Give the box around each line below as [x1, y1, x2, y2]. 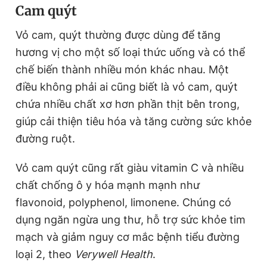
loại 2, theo [15, 248, 74, 260]
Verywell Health [74, 248, 153, 260]
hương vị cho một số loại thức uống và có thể [15, 46, 245, 58]
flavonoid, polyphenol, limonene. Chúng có [15, 196, 231, 209]
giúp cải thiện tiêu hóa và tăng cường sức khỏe [15, 115, 252, 128]
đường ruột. [15, 132, 75, 145]
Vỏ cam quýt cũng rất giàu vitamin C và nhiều [15, 162, 244, 174]
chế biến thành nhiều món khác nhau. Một [15, 63, 229, 76]
